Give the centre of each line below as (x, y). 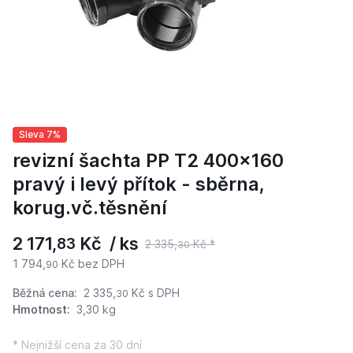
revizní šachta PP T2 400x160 (148, 161)
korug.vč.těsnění (90, 208)
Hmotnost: (41, 310)
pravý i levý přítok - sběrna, (138, 184)
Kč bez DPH (91, 264)
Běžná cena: (46, 293)
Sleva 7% (39, 134)
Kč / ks (107, 244)
